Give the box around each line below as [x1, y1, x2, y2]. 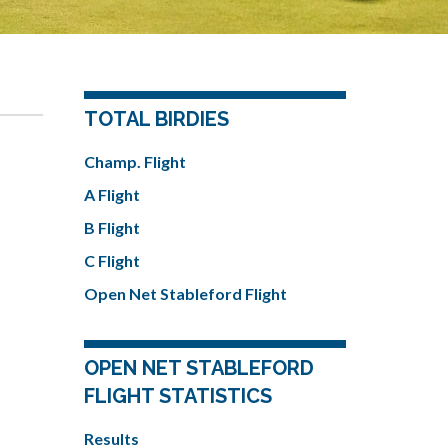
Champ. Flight [83, 152, 186, 171]
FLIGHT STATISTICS [83, 384, 272, 408]
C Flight [83, 251, 140, 270]
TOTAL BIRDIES [83, 107, 229, 131]
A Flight [83, 185, 140, 204]
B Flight [83, 218, 140, 237]
